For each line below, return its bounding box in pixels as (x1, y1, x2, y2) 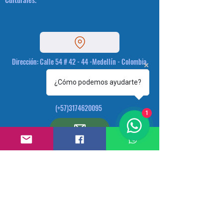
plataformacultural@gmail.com (10, 150, 95, 161)
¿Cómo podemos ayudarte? (54, 78, 141, 86)
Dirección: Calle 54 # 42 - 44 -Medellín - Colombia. (11, 56, 148, 67)
